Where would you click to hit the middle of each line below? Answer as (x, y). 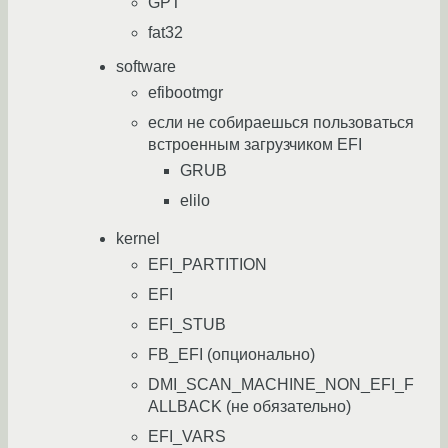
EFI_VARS (187, 437)
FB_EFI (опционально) (231, 355)
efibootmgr (185, 93)
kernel (138, 239)
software (146, 67)
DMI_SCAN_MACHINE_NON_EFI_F (281, 385)
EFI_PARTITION (207, 265)
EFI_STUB (187, 325)
